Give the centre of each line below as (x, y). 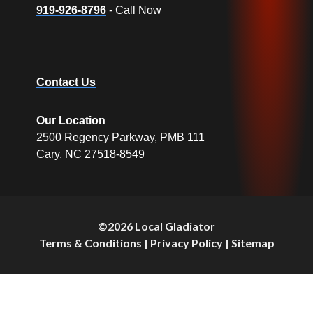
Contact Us (66, 82)
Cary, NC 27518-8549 (90, 154)
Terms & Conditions (90, 243)
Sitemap (253, 243)
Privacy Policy (186, 243)
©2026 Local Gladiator (156, 226)
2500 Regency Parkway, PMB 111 (121, 138)
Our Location (71, 121)
